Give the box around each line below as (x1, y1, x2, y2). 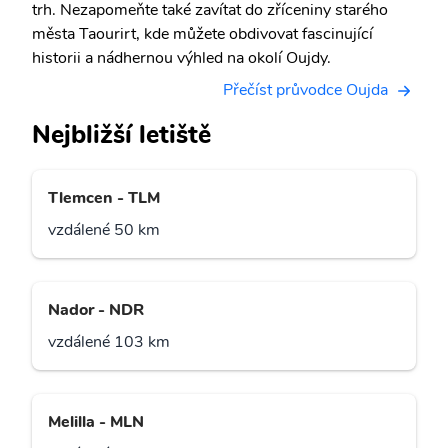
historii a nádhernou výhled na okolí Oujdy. (32, 47, 331, 69)
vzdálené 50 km (48, 219, 160, 242)
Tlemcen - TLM (48, 187, 160, 210)
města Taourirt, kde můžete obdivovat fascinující (32, 23, 373, 45)
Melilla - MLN (48, 411, 144, 434)
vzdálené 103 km (48, 331, 170, 354)
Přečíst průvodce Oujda (223, 79, 388, 101)
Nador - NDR (48, 299, 144, 322)
